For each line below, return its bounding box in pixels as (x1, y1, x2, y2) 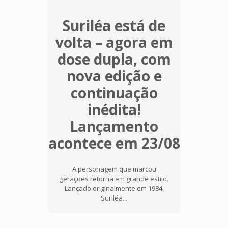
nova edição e (66, 66, 162, 86)
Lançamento (70, 117, 158, 136)
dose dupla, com (57, 49, 171, 69)
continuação (70, 83, 158, 103)
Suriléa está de (63, 16, 165, 36)
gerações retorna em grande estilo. (60, 174, 168, 184)
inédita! (87, 100, 141, 120)
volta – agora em (55, 33, 173, 52)
